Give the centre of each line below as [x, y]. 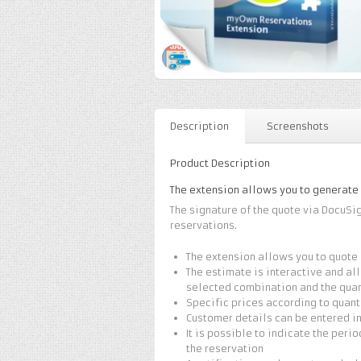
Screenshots [297, 126]
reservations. [204, 226]
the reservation [224, 348]
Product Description [220, 164]
